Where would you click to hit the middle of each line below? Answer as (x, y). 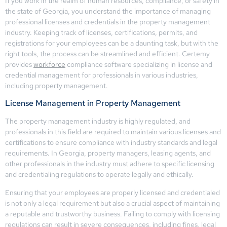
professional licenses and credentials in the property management (108, 22)
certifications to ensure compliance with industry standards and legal (111, 143)
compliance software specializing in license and (139, 64)
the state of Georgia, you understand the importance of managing (108, 11)
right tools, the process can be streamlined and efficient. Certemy (107, 54)
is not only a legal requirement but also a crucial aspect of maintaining (112, 203)
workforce (49, 64)
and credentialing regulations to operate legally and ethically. (99, 175)
